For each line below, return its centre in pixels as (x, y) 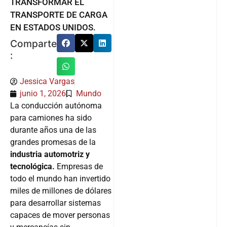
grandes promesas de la (53, 142)
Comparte (33, 44)
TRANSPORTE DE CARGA (59, 15)
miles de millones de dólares (61, 191)
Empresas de (80, 167)
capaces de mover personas (60, 215)
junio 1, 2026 (43, 94)
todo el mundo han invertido (60, 179)
